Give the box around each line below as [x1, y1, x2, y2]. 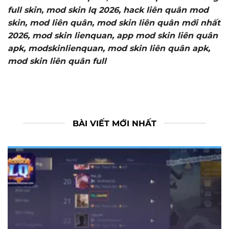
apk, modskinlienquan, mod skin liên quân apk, [8, 43, 210, 54]
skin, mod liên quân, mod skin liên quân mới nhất [8, 18, 220, 28]
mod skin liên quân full [8, 56, 106, 66]
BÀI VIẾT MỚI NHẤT [73, 118, 156, 128]
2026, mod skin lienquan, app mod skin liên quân [8, 31, 218, 41]
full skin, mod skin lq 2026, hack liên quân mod [8, 5, 209, 15]
